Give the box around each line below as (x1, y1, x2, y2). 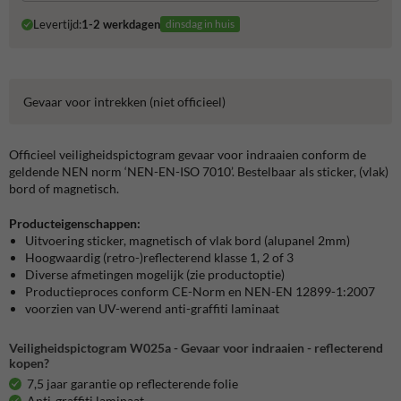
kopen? (9, 354, 49, 371)
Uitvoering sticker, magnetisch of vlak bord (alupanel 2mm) (25, 232, 350, 248)
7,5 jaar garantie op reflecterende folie (27, 375, 238, 391)
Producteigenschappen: (9, 215, 141, 231)
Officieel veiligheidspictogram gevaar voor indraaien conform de (9, 146, 366, 162)
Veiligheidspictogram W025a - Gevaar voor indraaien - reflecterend (9, 339, 383, 355)
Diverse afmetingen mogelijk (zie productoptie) (25, 266, 285, 282)
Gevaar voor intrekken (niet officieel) (23, 93, 226, 109)
